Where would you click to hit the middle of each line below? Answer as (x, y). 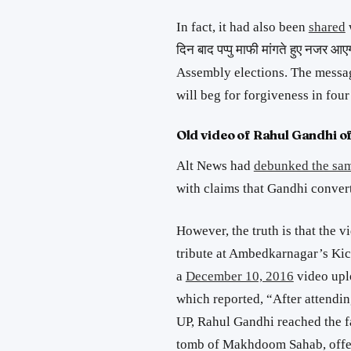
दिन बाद (196, 50)
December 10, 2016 (239, 277)
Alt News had (215, 165)
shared (327, 27)
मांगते (274, 50)
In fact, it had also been (242, 27)
